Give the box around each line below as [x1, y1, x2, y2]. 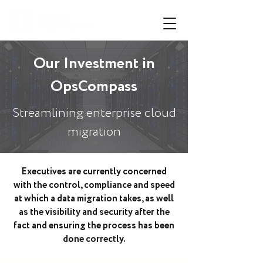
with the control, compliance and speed [13, 178, 175, 192]
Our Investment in [33, 52, 155, 75]
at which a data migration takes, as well [14, 192, 174, 205]
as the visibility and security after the [18, 205, 170, 219]
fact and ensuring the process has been [14, 219, 174, 232]
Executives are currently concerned [21, 165, 167, 178]
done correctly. [62, 232, 126, 246]
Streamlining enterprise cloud [12, 104, 176, 123]
